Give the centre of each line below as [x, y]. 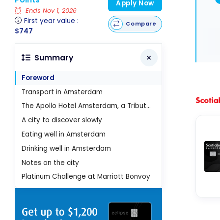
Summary [54, 57]
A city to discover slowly [62, 120]
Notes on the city [51, 163]
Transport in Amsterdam [62, 92]
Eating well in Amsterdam [64, 135]
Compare [141, 24]
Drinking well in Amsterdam [67, 148]
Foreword [38, 78]
